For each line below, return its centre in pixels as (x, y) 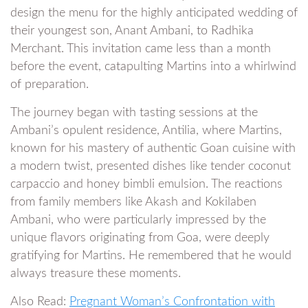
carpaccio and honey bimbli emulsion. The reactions (146, 185)
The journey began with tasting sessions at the (134, 113)
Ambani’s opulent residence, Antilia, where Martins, (146, 131)
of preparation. (49, 85)
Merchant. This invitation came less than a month (141, 49)
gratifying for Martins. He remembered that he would (151, 256)
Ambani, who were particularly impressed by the (138, 220)
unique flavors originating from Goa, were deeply (140, 238)
